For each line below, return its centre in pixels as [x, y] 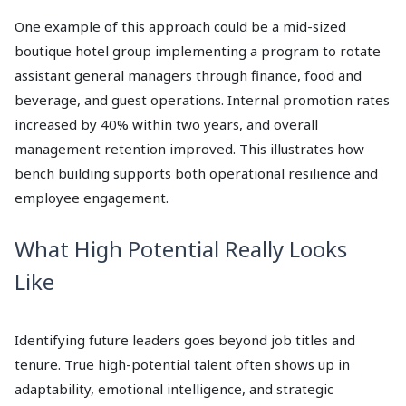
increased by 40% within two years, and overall [166, 125]
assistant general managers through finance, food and [188, 76]
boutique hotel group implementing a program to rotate [198, 51]
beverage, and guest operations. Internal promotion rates [202, 100]
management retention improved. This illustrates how [189, 149]
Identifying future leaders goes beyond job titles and [185, 340]
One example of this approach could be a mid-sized [180, 27]
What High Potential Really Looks [181, 249]
